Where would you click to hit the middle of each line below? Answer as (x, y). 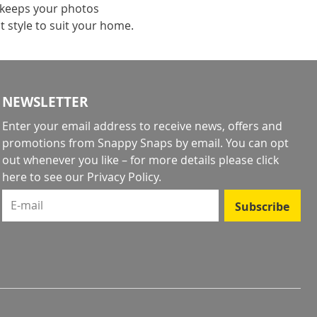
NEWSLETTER (45, 102)
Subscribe (263, 206)
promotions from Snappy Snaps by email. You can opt (145, 143)
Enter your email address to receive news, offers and (142, 126)
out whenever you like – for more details (110, 160)
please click (248, 160)
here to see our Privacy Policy (80, 177)
